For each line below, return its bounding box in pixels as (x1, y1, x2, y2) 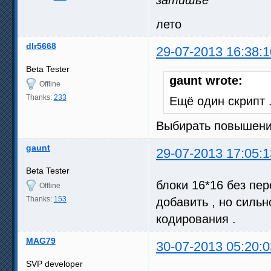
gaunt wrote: (169, 73, 243, 87)
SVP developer (25, 258, 83, 269)
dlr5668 (25, 41, 56, 51)
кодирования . (156, 212, 236, 226)
